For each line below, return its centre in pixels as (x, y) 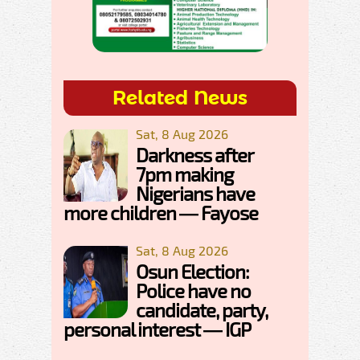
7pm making (184, 174)
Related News (180, 98)
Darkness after (194, 155)
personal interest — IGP (157, 329)
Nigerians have (195, 194)
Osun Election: (192, 272)
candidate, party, (202, 310)
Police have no (193, 291)
